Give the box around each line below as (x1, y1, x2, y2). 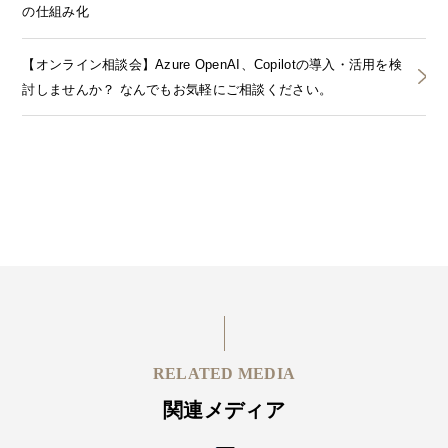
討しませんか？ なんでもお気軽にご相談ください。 (22, 81, 333, 97)
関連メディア (163, 399, 285, 421)
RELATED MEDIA (152, 365, 296, 383)
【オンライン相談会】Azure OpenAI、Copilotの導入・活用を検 (22, 56, 403, 72)
